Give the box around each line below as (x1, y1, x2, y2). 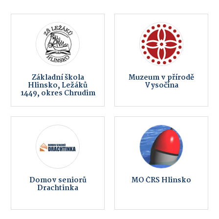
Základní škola (31, 71, 84, 84)
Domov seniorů (29, 175, 87, 187)
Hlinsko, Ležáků (28, 79, 88, 91)
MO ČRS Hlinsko (131, 175, 191, 187)
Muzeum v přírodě (129, 71, 194, 84)
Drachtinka (37, 182, 78, 195)
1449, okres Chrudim (20, 87, 95, 99)
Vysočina (144, 79, 178, 91)
